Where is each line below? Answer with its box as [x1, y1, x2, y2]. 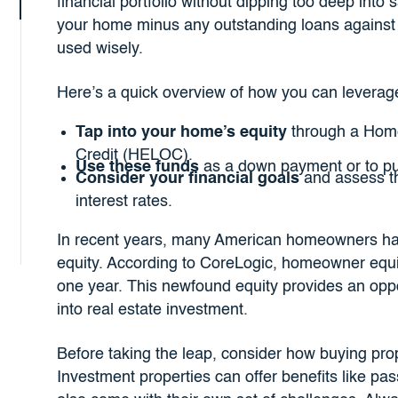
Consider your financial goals [75, 171, 299, 187]
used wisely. [56, 40, 143, 57]
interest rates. [75, 194, 172, 211]
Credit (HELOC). [75, 147, 193, 163]
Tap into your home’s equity [75, 123, 287, 140]
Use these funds [75, 159, 199, 176]
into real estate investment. [56, 301, 248, 318]
